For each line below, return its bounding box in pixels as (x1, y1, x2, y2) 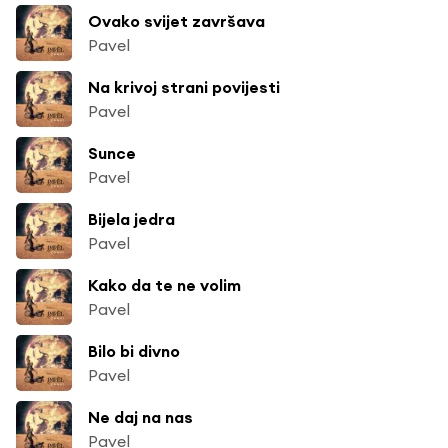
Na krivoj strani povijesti (88, 76, 280, 97)
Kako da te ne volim (88, 274, 241, 295)
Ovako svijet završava (88, 10, 265, 31)
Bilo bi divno (88, 340, 180, 361)
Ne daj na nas (88, 406, 193, 427)
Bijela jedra (88, 208, 175, 229)
